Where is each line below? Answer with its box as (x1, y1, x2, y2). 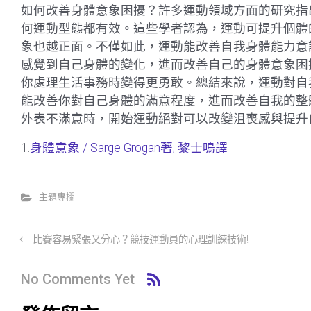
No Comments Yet (21, 270, 135, 287)
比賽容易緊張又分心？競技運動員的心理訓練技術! (32, 234, 249, 246)
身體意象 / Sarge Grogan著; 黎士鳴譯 (30, 141, 228, 155)
